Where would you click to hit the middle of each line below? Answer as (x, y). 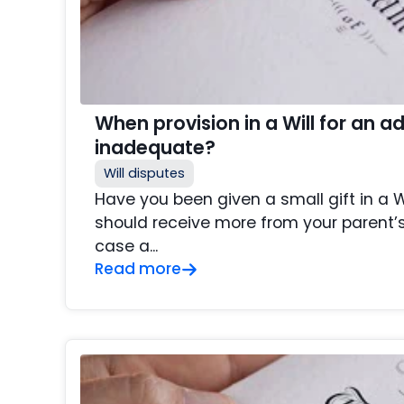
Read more (138, 269)
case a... (126, 247)
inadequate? (155, 148)
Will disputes (144, 174)
